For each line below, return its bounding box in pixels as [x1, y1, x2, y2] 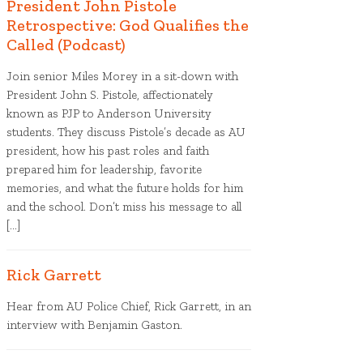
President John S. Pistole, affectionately [6, 88, 213, 102]
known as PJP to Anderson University [6, 106, 211, 121]
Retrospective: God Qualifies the [6, 15, 249, 35]
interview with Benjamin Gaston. [6, 318, 182, 332]
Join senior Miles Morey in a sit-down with [6, 69, 238, 83]
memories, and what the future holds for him [6, 181, 243, 195]
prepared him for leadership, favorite [6, 162, 202, 177]
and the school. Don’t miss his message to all [6, 199, 241, 214]
